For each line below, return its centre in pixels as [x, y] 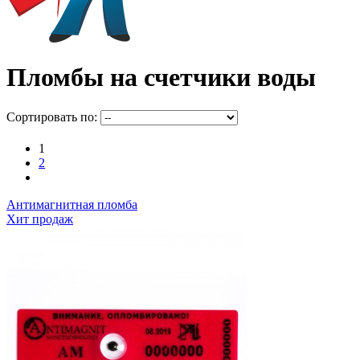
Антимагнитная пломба [72, 204]
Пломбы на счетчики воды [161, 78]
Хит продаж [40, 219]
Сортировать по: [52, 117]
